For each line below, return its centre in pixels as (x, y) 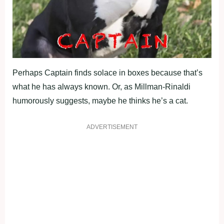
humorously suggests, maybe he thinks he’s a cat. (100, 100)
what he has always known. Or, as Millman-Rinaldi (101, 86)
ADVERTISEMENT (112, 127)
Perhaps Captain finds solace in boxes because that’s (107, 72)
